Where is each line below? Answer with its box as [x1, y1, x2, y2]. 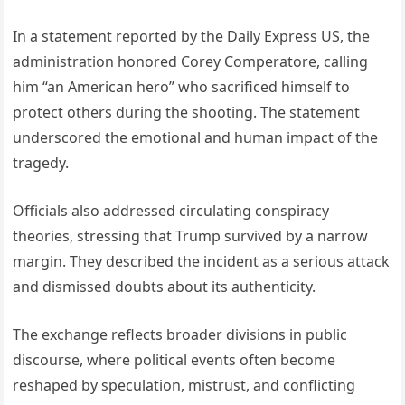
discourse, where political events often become [13, 349, 336, 370]
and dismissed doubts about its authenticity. [13, 276, 316, 297]
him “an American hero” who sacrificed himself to [13, 76, 351, 97]
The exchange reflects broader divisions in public [13, 324, 348, 344]
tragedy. [13, 152, 70, 173]
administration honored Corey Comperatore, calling [13, 51, 369, 71]
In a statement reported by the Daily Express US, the [13, 25, 371, 46]
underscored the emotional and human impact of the [13, 127, 379, 147]
